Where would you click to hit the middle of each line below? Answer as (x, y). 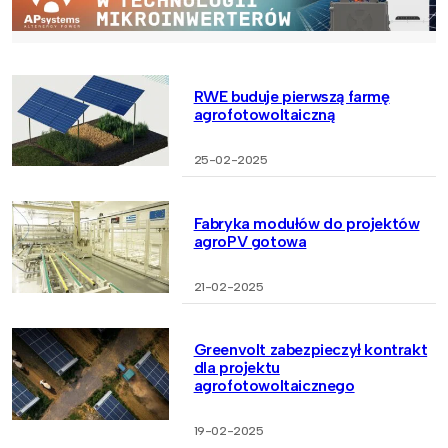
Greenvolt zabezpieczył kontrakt (310, 350)
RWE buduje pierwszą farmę (291, 96)
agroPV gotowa (250, 241)
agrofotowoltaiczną (264, 114)
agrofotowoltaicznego (274, 386)
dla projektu (236, 368)
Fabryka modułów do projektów (306, 223)
